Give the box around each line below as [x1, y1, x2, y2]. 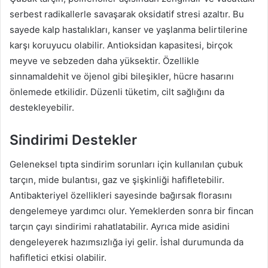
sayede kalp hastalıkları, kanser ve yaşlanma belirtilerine [10, 24, 248, 36]
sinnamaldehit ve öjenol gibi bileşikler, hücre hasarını [10, 71, 234, 83]
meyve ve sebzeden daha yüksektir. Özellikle [10, 55, 199, 67]
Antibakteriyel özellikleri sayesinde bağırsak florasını [10, 189, 232, 201]
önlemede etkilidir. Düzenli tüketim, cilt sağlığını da [10, 86, 224, 98]
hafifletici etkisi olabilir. [10, 251, 106, 263]
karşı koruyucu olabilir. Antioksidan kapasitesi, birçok [10, 39, 233, 51]
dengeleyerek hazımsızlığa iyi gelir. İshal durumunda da [10, 236, 243, 248]
